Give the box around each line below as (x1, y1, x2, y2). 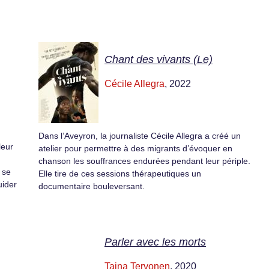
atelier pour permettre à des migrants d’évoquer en (38, 144, 232, 154)
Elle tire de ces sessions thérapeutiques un (38, 169, 201, 179)
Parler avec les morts (104, 235, 206, 248)
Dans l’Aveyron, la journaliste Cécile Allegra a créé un (38, 131, 241, 141)
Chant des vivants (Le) (104, 53, 213, 66)
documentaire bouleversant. (38, 181, 145, 192)
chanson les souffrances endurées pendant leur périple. (38, 156, 250, 166)
